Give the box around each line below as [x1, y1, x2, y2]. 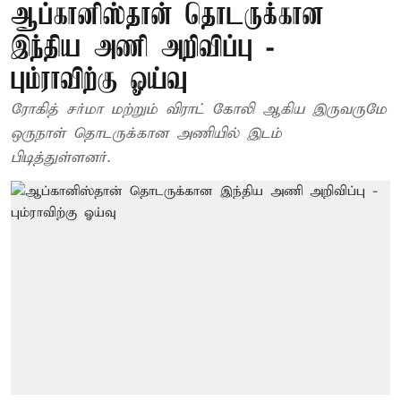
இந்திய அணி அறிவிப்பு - [11, 33, 274, 64]
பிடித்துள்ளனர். [11, 149, 110, 167]
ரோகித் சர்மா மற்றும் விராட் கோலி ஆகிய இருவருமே [11, 100, 387, 119]
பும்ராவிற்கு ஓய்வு [11, 65, 188, 97]
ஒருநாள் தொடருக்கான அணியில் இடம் [11, 124, 282, 143]
